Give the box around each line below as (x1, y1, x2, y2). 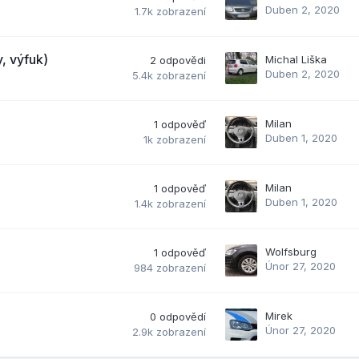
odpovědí (159, 309, 206, 323)
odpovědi (159, 53, 206, 67)
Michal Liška (265, 52, 327, 66)
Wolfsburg (265, 244, 317, 258)
